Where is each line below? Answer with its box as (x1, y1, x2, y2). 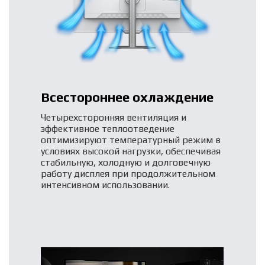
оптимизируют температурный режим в (41, 134, 221, 146)
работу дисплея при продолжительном (41, 167, 216, 179)
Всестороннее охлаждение (41, 89, 214, 105)
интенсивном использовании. (41, 179, 170, 190)
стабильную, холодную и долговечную (41, 156, 211, 168)
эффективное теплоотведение (41, 122, 175, 134)
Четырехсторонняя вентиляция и (41, 111, 187, 123)
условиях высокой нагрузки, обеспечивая (41, 145, 221, 157)
